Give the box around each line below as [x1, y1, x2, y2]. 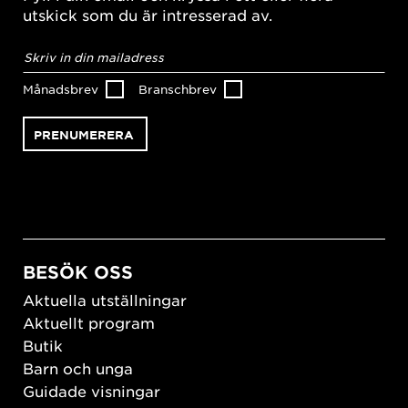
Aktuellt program [23, 313, 155, 332]
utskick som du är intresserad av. [23, 5, 272, 24]
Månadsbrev [23, 80, 98, 97]
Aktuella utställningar [23, 291, 187, 310]
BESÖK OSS [23, 260, 133, 282]
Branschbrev [138, 80, 217, 97]
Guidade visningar [23, 382, 160, 401]
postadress [23, 51, 106, 70]
